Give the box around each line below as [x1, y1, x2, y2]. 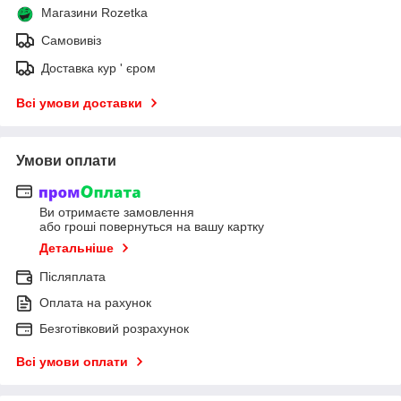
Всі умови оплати [16, 354, 128, 370]
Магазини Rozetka [41, 4, 148, 20]
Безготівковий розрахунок [39, 321, 189, 337]
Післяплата [39, 269, 106, 285]
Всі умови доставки [16, 95, 142, 110]
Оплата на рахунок [39, 295, 151, 311]
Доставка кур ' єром [41, 60, 156, 75]
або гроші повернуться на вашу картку [39, 219, 264, 235]
